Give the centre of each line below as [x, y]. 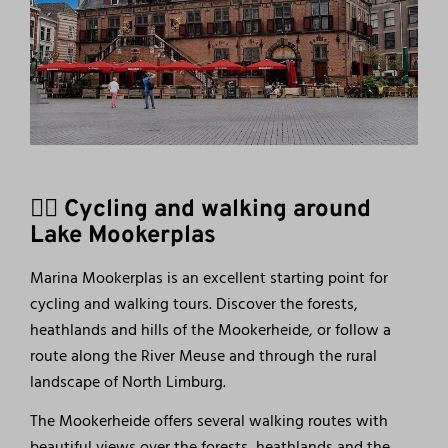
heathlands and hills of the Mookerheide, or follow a [211, 330]
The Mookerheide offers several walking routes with [209, 421]
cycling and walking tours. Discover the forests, [194, 304]
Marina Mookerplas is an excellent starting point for [209, 278]
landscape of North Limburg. [128, 382]
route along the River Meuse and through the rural [204, 356]
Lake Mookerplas [123, 236]
